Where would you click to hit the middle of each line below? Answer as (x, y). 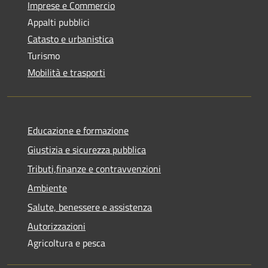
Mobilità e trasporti (66, 72)
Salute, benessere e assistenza (90, 207)
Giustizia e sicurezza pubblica (87, 149)
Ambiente (47, 188)
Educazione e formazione (78, 130)
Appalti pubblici (59, 22)
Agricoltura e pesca (66, 243)
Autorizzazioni (57, 226)
